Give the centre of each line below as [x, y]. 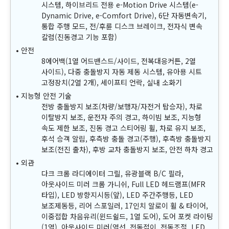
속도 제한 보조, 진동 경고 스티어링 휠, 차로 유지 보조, [123, 128]
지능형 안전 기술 [46, 96]
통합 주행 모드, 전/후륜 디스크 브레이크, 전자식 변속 [122, 26]
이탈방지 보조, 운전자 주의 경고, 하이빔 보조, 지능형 [121, 117]
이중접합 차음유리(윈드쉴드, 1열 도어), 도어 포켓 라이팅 [127, 216]
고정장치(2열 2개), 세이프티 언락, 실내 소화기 [112, 83]
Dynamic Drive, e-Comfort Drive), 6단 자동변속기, [124, 16]
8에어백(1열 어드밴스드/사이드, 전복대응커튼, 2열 [119, 61]
